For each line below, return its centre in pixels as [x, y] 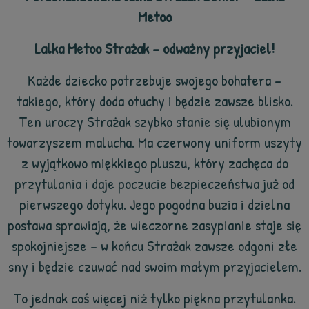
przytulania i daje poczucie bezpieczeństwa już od [154, 183]
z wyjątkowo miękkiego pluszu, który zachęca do [154, 163]
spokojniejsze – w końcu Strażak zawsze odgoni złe [154, 246]
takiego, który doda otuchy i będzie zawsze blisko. [154, 101]
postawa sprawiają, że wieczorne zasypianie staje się [154, 225]
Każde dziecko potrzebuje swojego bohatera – [154, 80]
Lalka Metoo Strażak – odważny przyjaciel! [154, 48]
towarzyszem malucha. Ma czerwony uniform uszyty [154, 142]
